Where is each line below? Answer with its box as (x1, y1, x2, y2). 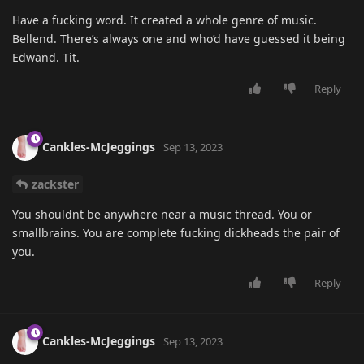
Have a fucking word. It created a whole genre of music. (12, 12, 317, 28)
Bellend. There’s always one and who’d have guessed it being (12, 31, 345, 47)
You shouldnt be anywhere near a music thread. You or (12, 206, 312, 223)
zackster (32, 176, 79, 193)
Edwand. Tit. (12, 50, 80, 66)
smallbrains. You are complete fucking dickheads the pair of (12, 225, 340, 241)
